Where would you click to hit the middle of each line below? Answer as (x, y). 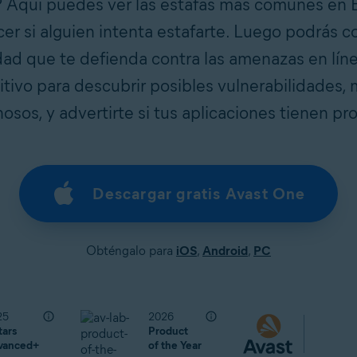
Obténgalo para (131, 251)
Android (225, 251)
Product (168, 331)
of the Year (175, 345)
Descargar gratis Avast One (199, 194)
